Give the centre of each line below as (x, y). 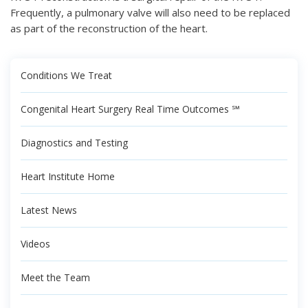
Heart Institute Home (68, 176)
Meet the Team (55, 277)
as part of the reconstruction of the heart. (109, 28)
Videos (35, 243)
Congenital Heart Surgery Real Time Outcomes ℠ (130, 109)
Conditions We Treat (66, 75)
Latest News (49, 210)
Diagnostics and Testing (74, 142)
